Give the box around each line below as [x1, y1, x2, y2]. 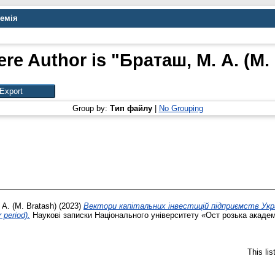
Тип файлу [109, 104, 152, 113]
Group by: [72, 104, 110, 113]
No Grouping [158, 104, 203, 113]
